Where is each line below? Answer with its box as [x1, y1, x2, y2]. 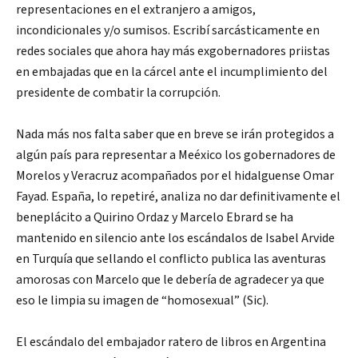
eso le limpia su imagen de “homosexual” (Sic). [16, 292, 268, 310]
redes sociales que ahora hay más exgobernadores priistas [16, 42, 330, 61]
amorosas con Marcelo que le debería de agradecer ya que [16, 271, 324, 289]
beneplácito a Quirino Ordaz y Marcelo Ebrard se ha [16, 209, 293, 227]
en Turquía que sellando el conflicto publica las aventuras [16, 250, 326, 268]
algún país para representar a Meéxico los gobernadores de [16, 146, 336, 165]
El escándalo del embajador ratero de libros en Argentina [16, 333, 326, 352]
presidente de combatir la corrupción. [16, 84, 221, 102]
